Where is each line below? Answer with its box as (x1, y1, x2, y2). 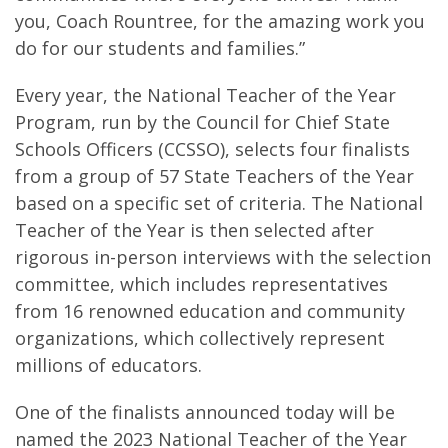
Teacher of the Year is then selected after (15, 218, 374, 242)
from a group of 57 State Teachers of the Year (15, 164, 414, 188)
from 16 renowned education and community (15, 299, 405, 323)
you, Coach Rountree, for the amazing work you (15, 9, 425, 33)
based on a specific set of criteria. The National (15, 191, 423, 215)
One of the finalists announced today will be (15, 400, 395, 424)
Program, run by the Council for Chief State (15, 110, 390, 134)
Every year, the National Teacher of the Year (15, 83, 396, 107)
